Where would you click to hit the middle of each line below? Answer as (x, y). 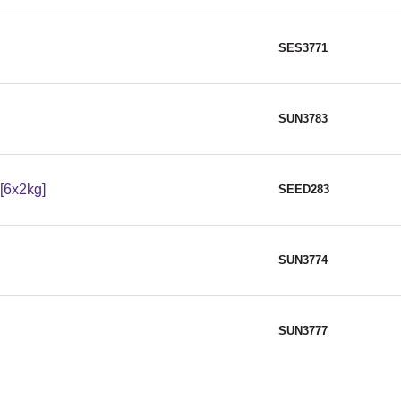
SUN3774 (303, 260)
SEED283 (304, 190)
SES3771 (303, 48)
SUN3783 (303, 119)
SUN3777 (303, 331)
